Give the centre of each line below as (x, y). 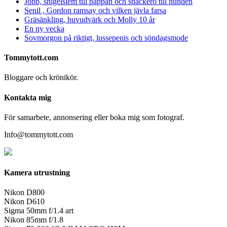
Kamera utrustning (37, 173)
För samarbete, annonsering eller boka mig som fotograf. (94, 117)
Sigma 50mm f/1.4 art (39, 211)
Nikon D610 (24, 202)
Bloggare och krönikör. (41, 78)
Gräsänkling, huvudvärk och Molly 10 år (90, 19)
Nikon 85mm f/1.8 (34, 220)
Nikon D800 (24, 193)
